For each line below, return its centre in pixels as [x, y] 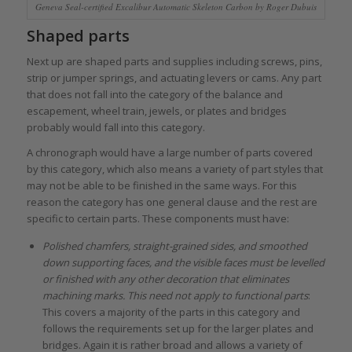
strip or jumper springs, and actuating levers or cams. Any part [174, 77]
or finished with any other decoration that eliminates [165, 279]
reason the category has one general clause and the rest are [172, 202]
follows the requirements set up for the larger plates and [178, 328]
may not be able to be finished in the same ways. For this [161, 185]
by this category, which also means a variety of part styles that [174, 169]
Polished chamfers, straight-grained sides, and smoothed [174, 246]
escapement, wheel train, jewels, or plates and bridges [156, 110]
